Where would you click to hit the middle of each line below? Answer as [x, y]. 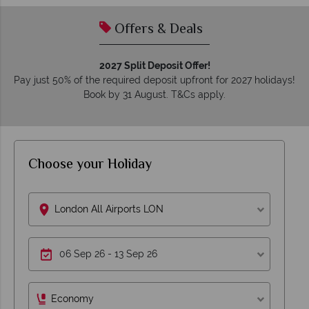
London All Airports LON [109, 209]
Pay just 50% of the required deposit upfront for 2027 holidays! [154, 80]
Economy [72, 299]
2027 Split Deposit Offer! [154, 66]
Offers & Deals [157, 30]
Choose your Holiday [90, 166]
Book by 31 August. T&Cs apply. [154, 95]
